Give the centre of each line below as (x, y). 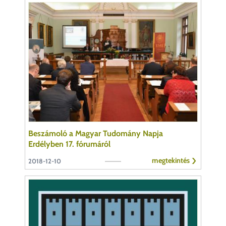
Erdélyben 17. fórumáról (69, 144)
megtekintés (171, 161)
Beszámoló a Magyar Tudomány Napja (96, 134)
